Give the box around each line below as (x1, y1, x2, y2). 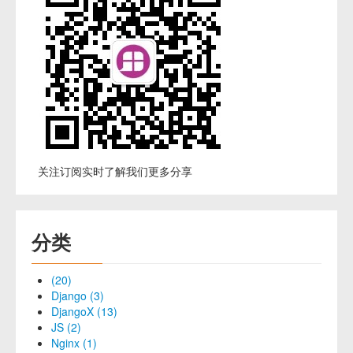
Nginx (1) (51, 335, 97, 351)
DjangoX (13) (51, 303, 117, 319)
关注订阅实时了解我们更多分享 (32, 163, 192, 179)
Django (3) (51, 288, 104, 303)
